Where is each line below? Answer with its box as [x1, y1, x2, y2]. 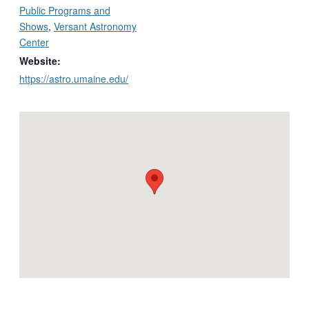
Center [19, 34, 49, 49]
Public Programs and [19, 3, 110, 17]
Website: [19, 53, 61, 68]
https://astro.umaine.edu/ [19, 71, 128, 86]
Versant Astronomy [54, 19, 137, 33]
